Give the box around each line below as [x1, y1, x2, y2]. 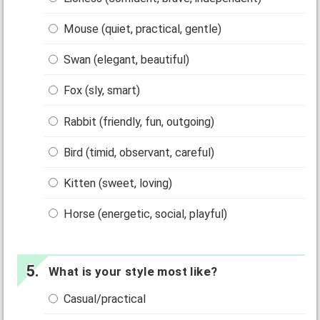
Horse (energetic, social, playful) [61, 207, 228, 221]
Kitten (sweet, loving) [61, 176, 173, 190]
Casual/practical [61, 292, 146, 306]
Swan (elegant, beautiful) [61, 53, 190, 67]
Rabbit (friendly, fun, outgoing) [61, 114, 215, 129]
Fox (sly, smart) [61, 84, 141, 98]
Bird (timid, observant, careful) [61, 145, 215, 159]
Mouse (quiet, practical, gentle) [61, 22, 222, 36]
